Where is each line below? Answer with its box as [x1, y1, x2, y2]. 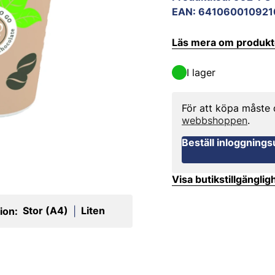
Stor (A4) [22, 204, 68, 217]
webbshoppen [182, 114, 247, 126]
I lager [187, 66, 215, 79]
